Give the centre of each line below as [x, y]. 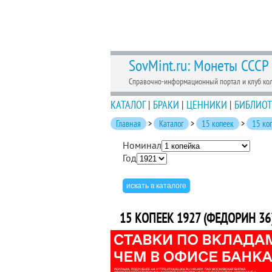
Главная [128, 124]
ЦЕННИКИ [207, 105]
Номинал [142, 145]
